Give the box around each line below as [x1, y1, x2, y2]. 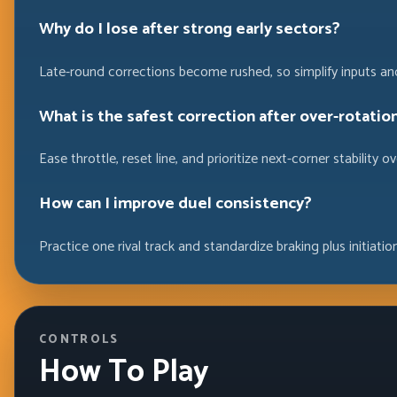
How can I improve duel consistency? [38, 190, 312, 218]
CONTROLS [38, 330, 120, 349]
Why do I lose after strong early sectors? [38, 15, 340, 43]
